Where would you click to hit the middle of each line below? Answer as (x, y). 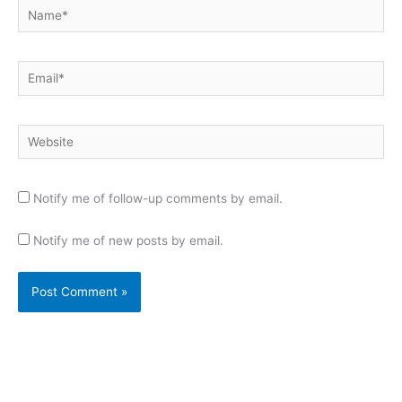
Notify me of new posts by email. (128, 240)
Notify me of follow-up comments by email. (158, 198)
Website (40, 134)
